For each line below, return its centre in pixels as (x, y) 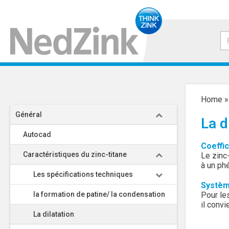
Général (29, 114)
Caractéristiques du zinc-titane (75, 154)
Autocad (37, 134)
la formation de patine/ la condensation (99, 194)
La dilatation (54, 214)
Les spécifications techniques (83, 174)
